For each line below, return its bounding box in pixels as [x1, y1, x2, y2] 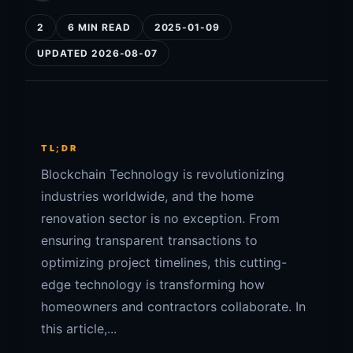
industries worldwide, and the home [41, 188, 254, 204]
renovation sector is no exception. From [41, 210, 280, 226]
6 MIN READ [67, 21, 131, 33]
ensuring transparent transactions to [41, 232, 258, 248]
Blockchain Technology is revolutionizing [41, 166, 284, 182]
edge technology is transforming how [41, 277, 265, 292]
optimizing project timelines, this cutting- [41, 255, 287, 270]
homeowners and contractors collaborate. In [41, 299, 306, 314]
